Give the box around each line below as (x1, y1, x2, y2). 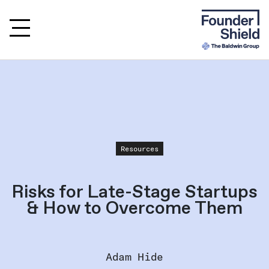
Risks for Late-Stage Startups (11, 180, 258, 203)
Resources (120, 144, 159, 153)
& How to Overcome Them (26, 196, 243, 219)
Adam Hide (106, 249, 163, 264)
